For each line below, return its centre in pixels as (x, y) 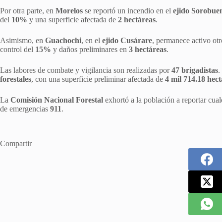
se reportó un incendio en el (128, 10)
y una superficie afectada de (73, 19)
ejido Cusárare (127, 40)
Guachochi (63, 40)
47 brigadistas (195, 70)
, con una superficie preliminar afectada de (98, 79)
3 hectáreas (148, 49)
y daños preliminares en (90, 49)
